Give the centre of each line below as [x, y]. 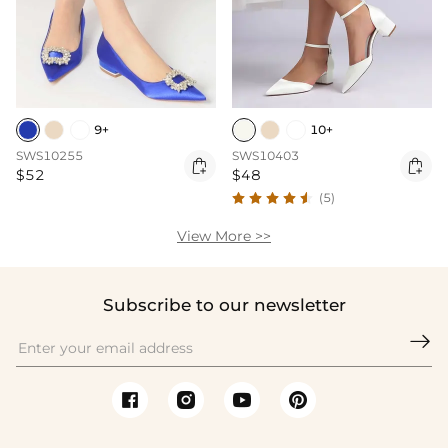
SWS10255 [49, 156]
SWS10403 [265, 156]
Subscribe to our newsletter [224, 304]
